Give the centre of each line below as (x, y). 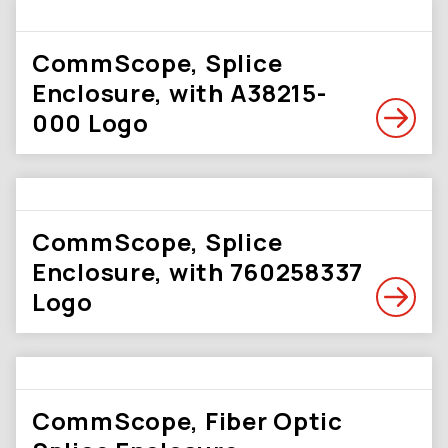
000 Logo (90, 122)
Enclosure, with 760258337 (197, 271)
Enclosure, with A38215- (179, 92)
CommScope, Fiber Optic (187, 420)
